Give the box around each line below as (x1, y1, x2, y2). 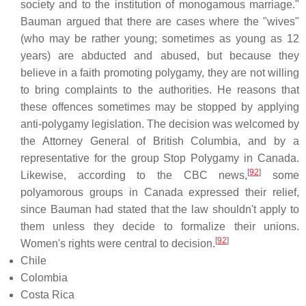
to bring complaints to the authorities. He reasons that (20, 84, 299, 96)
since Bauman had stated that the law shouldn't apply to (20, 204, 299, 215)
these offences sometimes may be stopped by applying (20, 101, 299, 113)
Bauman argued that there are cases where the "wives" (20, 16, 299, 27)
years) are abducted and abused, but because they (20, 50, 299, 61)
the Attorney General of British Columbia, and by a (20, 135, 299, 147)
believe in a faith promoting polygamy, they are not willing (20, 67, 299, 79)
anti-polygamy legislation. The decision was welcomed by (20, 118, 299, 130)
